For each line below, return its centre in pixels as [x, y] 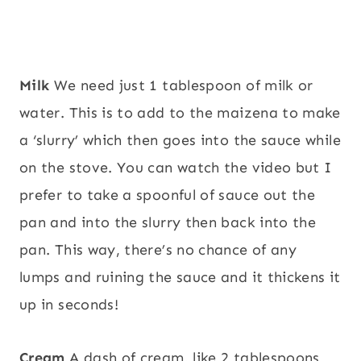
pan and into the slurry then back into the [168, 223]
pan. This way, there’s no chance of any [158, 250]
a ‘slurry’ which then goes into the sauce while [180, 141]
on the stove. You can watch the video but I [176, 168]
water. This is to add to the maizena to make [180, 113]
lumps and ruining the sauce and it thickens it [180, 278]
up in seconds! [69, 305]
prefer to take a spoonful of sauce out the [168, 195]
